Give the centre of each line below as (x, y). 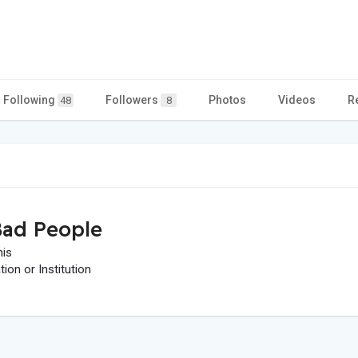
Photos (227, 99)
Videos (297, 99)
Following (30, 99)
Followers (133, 99)
